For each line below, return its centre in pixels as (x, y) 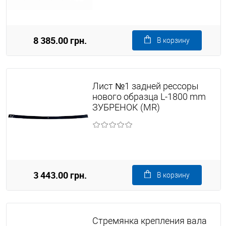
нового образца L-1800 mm (149, 97)
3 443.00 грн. (60, 175)
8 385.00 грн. (60, 41)
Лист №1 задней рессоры (145, 86)
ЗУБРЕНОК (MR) (126, 107)
